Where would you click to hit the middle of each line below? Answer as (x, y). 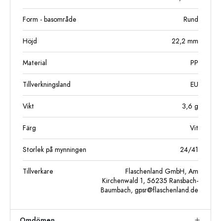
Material (35, 63)
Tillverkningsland (47, 85)
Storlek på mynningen (55, 150)
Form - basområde (50, 19)
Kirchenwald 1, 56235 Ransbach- (150, 181)
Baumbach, (118, 190)
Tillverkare (38, 171)
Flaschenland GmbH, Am (162, 171)
